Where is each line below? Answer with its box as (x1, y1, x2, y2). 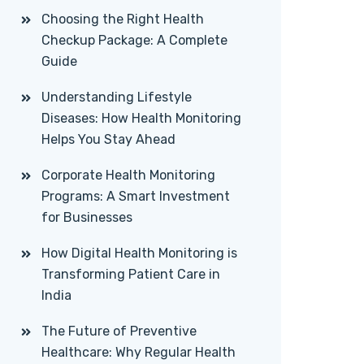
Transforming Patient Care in (41, 266, 220, 282)
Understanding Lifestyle (41, 89, 192, 105)
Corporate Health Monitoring (41, 167, 215, 183)
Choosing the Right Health (41, 11, 204, 27)
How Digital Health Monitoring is (41, 245, 237, 261)
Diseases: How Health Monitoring (41, 110, 241, 126)
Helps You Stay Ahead (41, 132, 175, 147)
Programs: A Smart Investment (41, 188, 230, 204)
